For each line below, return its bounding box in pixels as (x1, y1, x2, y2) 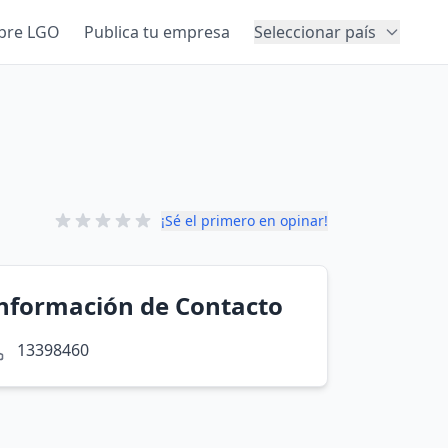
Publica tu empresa (84, 21, 230, 43)
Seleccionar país (254, 21, 376, 43)
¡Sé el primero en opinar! (161, 211, 328, 230)
